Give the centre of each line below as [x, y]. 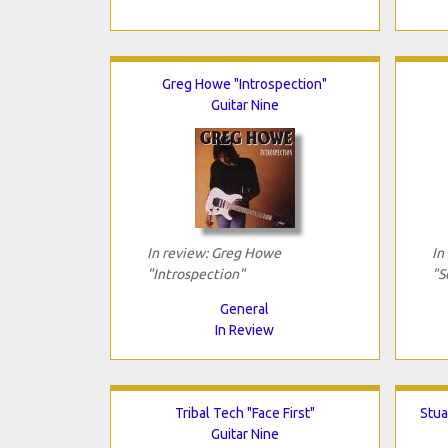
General [244, 308]
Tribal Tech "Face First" [244, 412]
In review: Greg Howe [213, 252]
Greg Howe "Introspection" [244, 83]
